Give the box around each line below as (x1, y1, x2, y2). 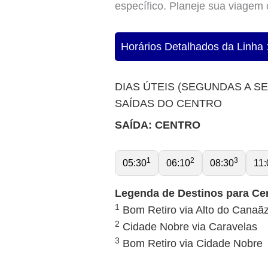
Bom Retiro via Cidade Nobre (120, 237, 263, 250)
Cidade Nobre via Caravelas (120, 221, 257, 233)
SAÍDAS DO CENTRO (115, 97, 222, 109)
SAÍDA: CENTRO (115, 118, 200, 131)
